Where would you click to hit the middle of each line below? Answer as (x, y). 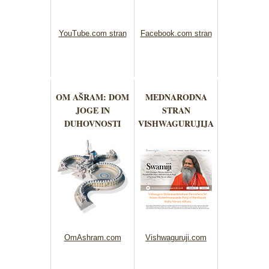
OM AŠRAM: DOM (92, 97)
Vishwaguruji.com (176, 238)
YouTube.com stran (92, 34)
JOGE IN (92, 110)
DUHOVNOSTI (92, 124)
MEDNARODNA (176, 97)
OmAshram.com (92, 238)
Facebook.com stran (176, 34)
